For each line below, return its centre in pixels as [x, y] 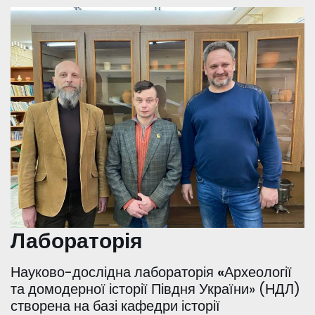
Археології [258, 272]
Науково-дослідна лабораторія [114, 272]
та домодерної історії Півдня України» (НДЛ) [155, 289]
